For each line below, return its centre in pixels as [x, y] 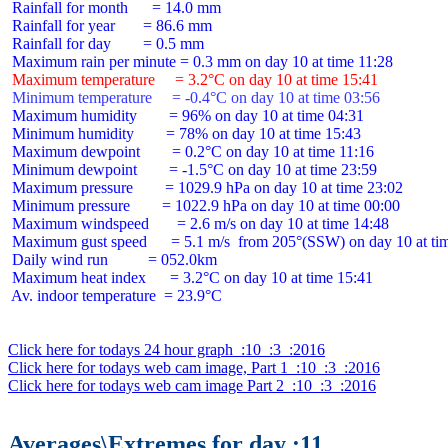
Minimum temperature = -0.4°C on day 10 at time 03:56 [194, 97]
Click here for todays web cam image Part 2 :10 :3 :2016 [192, 385]
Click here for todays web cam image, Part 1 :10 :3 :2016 [194, 367]
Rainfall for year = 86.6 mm [110, 25]
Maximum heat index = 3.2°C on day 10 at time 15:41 [190, 277]
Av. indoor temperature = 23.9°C [115, 295]
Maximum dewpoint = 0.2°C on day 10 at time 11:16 [191, 151]
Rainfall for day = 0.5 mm [106, 43]
